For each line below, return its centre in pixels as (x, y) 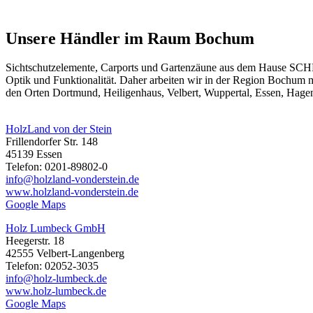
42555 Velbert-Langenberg (65, 254)
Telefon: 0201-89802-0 (57, 167)
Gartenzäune (189, 68)
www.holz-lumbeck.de (56, 291)
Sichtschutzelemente (50, 68)
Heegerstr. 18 (35, 241)
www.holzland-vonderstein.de (72, 192)
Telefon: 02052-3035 (52, 266)
